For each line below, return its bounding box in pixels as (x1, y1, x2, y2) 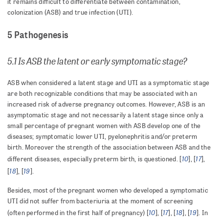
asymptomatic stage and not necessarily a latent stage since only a (7, 110, 204, 120)
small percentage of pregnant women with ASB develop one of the (7, 121, 201, 131)
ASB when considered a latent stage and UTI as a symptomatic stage (7, 78, 210, 88)
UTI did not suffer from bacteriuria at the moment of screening (7, 197, 193, 206)
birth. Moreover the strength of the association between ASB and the (7, 143, 211, 152)
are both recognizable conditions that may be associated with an (7, 89, 197, 98)
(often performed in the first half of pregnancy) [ (7, 208, 149, 218)
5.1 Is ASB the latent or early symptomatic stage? (7, 54, 187, 67)
